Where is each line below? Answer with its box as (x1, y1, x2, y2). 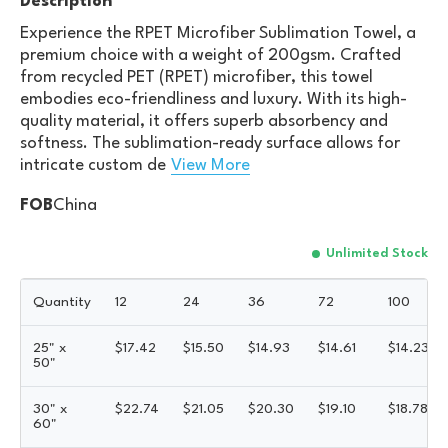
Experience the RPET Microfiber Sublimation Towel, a (20, 24, 416, 42)
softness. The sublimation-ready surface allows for (20, 134, 400, 152)
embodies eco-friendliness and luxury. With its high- (20, 90, 407, 108)
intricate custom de (20, 156, 166, 174)
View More (171, 156, 250, 174)
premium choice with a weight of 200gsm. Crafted (20, 46, 401, 64)
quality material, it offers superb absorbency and (20, 112, 388, 130)
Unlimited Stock (326, 246, 428, 260)
